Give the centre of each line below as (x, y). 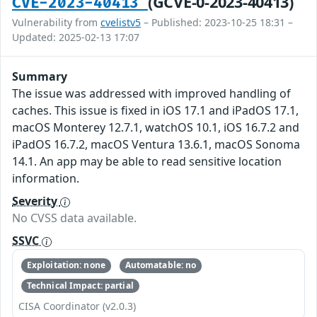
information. (46, 179)
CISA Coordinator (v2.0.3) (77, 306)
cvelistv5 (121, 23)
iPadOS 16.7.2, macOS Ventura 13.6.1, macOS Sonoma (156, 145)
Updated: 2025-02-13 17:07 (76, 38)
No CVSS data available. (74, 218)
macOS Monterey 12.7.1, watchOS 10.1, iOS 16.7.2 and (156, 128)
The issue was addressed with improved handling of (151, 94)
